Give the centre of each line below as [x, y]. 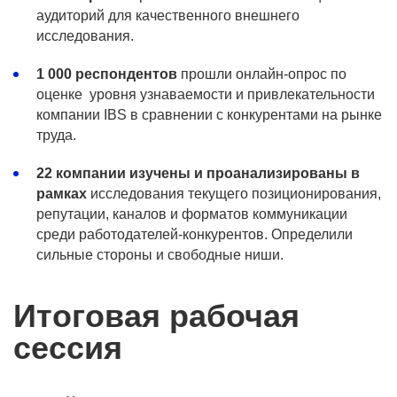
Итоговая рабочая [156, 316]
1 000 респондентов [107, 74]
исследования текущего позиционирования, [234, 194]
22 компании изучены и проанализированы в [198, 173]
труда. [56, 135]
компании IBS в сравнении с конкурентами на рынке [209, 115]
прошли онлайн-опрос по [262, 74]
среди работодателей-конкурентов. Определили [195, 234]
